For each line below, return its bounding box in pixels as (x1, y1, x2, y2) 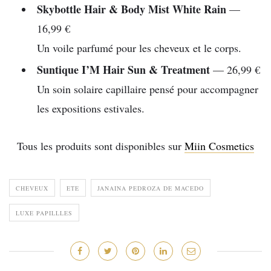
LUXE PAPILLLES (16, 209, 73, 218)
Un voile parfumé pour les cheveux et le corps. (37, 40, 241, 55)
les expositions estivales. (37, 100, 145, 116)
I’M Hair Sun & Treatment (79, 61, 210, 77)
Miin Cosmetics (184, 139, 254, 154)
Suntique (37, 61, 79, 77)
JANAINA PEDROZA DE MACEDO (97, 184, 204, 193)
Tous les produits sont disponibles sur (17, 139, 184, 154)
